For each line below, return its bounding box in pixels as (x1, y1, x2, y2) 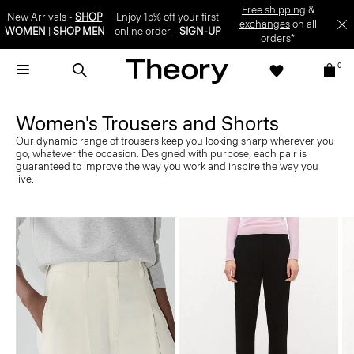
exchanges (239, 18, 290, 30)
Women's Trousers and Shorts (16, 111, 279, 135)
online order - (115, 25, 180, 37)
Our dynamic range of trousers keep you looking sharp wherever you (16, 135, 334, 147)
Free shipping (241, 4, 306, 16)
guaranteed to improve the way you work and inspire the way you (16, 160, 318, 172)
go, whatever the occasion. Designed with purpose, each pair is (16, 148, 307, 160)
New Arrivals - (7, 11, 73, 23)
